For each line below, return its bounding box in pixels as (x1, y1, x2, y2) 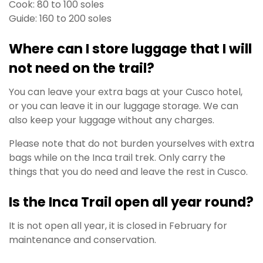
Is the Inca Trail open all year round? (9, 192, 254, 211)
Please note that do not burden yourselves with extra (9, 137, 254, 151)
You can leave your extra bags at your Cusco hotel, (9, 85, 242, 99)
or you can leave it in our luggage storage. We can (9, 99, 238, 113)
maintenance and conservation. (9, 233, 156, 247)
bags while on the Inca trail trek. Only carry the (9, 151, 225, 165)
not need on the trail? (9, 58, 154, 77)
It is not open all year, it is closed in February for (9, 219, 227, 232)
